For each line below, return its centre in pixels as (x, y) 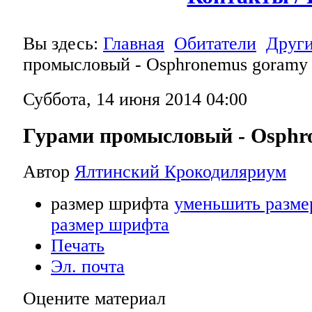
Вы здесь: (63, 44)
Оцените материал (94, 298)
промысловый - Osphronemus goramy (165, 64)
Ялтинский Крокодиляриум (180, 171)
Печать (78, 245)
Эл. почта (88, 266)
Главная (134, 44)
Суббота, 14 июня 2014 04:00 (135, 99)
